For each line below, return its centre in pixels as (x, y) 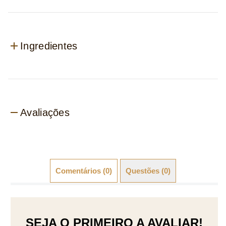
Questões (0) (148, 171)
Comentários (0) (84, 171)
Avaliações (45, 113)
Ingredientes (49, 46)
